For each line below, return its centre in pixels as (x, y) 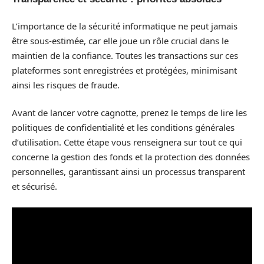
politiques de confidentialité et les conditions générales (123, 128)
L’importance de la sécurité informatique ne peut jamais (125, 26)
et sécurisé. (34, 187)
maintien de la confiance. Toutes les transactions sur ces (125, 55)
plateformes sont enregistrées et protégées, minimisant (124, 70)
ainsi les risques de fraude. (66, 85)
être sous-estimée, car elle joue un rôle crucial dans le (120, 40)
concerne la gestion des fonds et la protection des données (131, 157)
